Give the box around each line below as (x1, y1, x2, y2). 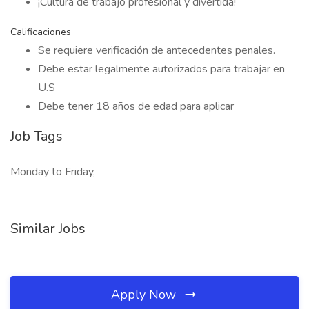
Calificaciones (10, 26, 71, 39)
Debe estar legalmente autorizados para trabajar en (38, 61, 285, 77)
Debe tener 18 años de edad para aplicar (38, 99, 234, 114)
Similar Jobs (10, 219, 86, 238)
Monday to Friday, (10, 164, 95, 179)
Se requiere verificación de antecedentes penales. (38, 43, 275, 58)
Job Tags (10, 127, 63, 146)
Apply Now (111, 286, 179, 303)
